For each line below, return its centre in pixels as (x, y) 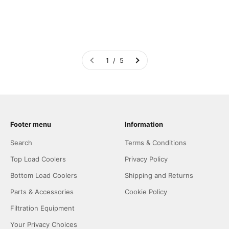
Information (144, 124)
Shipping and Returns (159, 176)
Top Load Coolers (38, 159)
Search (21, 143)
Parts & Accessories (42, 192)
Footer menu (31, 124)
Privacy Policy (146, 159)
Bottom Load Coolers (44, 176)
